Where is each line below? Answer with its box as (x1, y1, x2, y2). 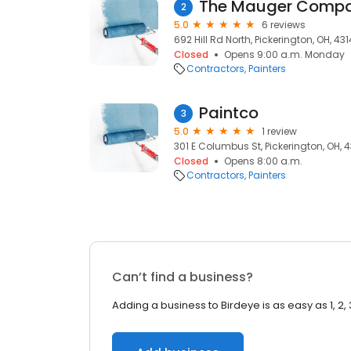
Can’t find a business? (112, 268, 253, 286)
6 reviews (262, 18, 306, 31)
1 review (262, 125, 297, 138)
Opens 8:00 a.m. (224, 154, 302, 168)
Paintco (199, 102, 259, 124)
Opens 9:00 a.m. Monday (224, 48, 345, 61)
